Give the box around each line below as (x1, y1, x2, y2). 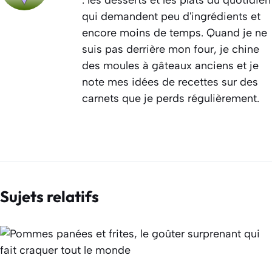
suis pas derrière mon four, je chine (82, 42, 259, 56)
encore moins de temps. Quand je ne (82, 25, 267, 39)
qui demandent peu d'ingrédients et (82, 9, 260, 23)
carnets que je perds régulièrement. (82, 91, 259, 105)
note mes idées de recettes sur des (82, 75, 258, 89)
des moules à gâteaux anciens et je (82, 58, 259, 72)
